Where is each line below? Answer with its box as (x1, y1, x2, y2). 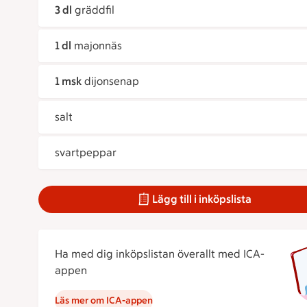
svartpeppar (55, 146, 116, 160)
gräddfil (75, 3, 114, 17)
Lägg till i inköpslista (152, 193, 252, 206)
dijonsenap (84, 75, 139, 88)
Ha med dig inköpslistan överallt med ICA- (55, 247, 265, 261)
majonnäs (74, 39, 122, 53)
